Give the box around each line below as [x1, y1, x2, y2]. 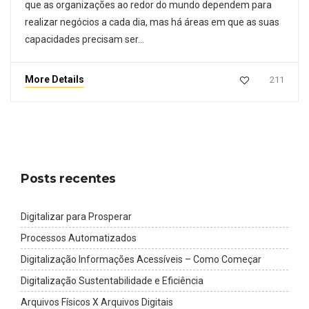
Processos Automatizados [21, 232, 137, 243]
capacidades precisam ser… [25, 33, 144, 45]
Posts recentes [21, 170, 117, 186]
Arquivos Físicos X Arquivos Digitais [21, 296, 173, 308]
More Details [25, 73, 84, 85]
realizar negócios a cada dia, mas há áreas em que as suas [25, 16, 279, 28]
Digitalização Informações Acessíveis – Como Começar [21, 253, 261, 265]
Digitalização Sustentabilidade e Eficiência [21, 275, 203, 286]
